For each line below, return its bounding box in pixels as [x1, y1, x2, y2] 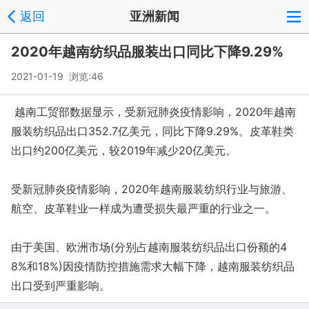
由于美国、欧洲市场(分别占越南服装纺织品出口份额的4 [11, 240, 287, 254]
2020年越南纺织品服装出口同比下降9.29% [11, 43, 283, 60]
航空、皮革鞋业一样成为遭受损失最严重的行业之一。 [11, 201, 276, 215]
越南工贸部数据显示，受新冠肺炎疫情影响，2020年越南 [11, 105, 296, 119]
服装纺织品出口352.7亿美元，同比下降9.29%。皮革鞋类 [11, 124, 294, 138]
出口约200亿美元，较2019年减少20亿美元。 [11, 143, 237, 157]
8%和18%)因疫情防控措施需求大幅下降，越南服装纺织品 [11, 259, 295, 273]
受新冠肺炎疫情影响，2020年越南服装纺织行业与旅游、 [11, 182, 292, 196]
